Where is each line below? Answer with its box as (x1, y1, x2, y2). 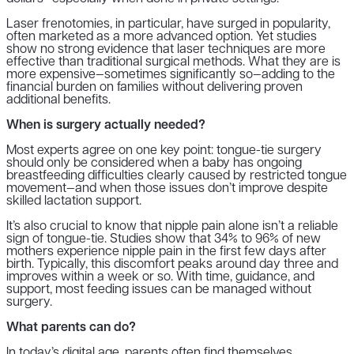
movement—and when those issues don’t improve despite (6, 182, 328, 195)
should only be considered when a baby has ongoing (6, 156, 302, 170)
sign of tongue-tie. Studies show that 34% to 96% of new (6, 232, 321, 246)
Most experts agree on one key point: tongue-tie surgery (6, 144, 322, 157)
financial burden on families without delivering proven (6, 81, 303, 94)
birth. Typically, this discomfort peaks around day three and (6, 258, 338, 271)
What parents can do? (6, 321, 136, 334)
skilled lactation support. (6, 194, 141, 208)
